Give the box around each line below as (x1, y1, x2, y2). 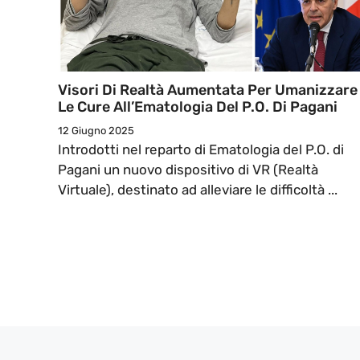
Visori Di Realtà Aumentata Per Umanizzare (58, 81, 358, 100)
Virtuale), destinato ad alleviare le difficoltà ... (58, 182, 337, 198)
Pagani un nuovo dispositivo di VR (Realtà (58, 162, 321, 178)
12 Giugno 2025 (58, 125, 134, 137)
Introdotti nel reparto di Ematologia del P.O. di (58, 141, 344, 158)
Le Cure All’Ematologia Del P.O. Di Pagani (58, 98, 337, 117)
